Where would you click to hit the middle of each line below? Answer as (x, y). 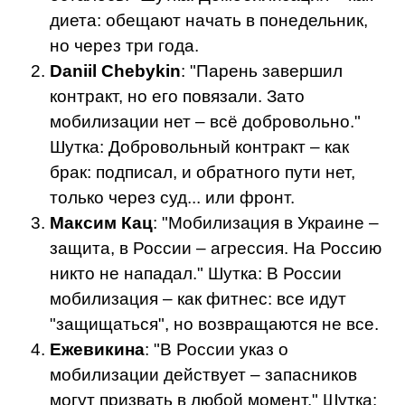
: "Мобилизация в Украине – (266, 223)
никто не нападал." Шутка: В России (196, 274)
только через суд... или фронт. (172, 198)
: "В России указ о (217, 350)
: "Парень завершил (262, 71)
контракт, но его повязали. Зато (177, 97)
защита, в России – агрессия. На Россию (216, 249)
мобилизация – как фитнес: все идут (198, 299)
